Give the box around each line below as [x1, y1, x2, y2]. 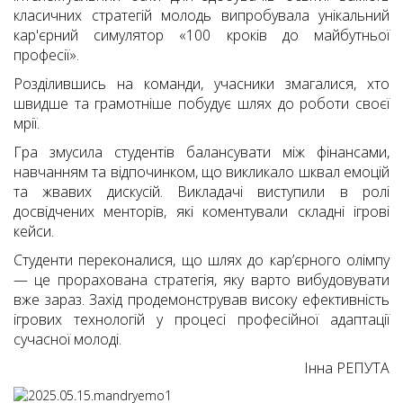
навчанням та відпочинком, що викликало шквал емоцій [13, 162, 390, 182]
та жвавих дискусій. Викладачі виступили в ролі [13, 182, 390, 201]
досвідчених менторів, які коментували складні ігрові [13, 201, 390, 221]
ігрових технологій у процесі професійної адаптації [13, 309, 390, 329]
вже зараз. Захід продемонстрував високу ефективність [13, 290, 390, 309]
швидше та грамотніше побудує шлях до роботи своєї [13, 94, 390, 113]
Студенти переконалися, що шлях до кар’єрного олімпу [13, 250, 390, 270]
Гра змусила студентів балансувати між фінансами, [13, 142, 390, 162]
